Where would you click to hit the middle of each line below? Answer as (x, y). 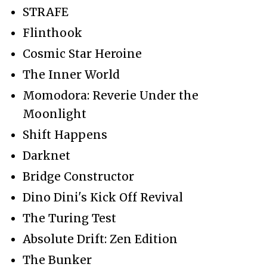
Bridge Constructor (78, 176)
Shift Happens (65, 134)
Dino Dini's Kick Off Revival (103, 197)
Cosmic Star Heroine (82, 53)
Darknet (46, 155)
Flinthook (52, 32)
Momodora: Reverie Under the (111, 95)
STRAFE (46, 12)
